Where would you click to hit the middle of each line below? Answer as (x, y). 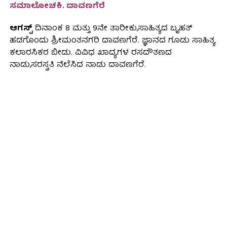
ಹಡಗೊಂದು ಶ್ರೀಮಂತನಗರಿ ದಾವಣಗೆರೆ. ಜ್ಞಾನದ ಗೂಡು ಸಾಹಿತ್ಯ (112, 41)
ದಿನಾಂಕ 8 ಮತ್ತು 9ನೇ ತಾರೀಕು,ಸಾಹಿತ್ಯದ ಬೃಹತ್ (112, 29)
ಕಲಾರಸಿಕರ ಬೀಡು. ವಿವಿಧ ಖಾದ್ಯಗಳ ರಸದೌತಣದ (90, 53)
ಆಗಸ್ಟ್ (21, 29)
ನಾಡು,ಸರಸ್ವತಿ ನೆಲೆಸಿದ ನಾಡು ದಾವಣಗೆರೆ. (78, 66)
